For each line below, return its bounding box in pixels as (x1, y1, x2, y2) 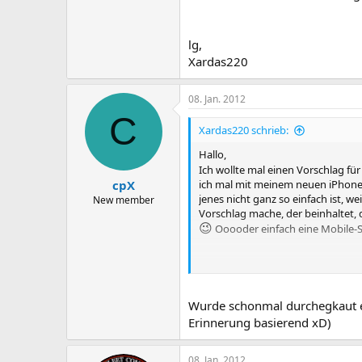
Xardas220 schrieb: (199, 123, 288, 137)
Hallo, (199, 147, 226, 162)
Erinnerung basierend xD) (188, 314, 331, 330)
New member (92, 192, 154, 207)
